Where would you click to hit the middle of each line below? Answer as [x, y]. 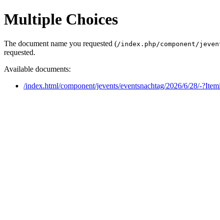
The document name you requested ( [60, 43]
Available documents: [37, 69]
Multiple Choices [61, 19]
